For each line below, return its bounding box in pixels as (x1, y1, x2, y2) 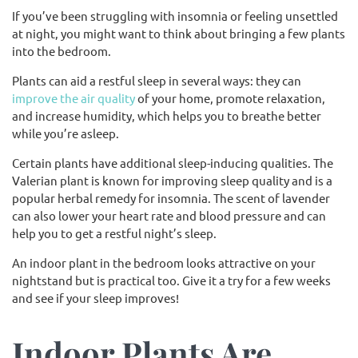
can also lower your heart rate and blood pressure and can (12, 208, 326, 223)
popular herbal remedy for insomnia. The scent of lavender (12, 190, 330, 205)
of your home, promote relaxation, (135, 90, 325, 105)
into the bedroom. (12, 43, 111, 58)
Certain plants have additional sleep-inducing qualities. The (12, 155, 333, 170)
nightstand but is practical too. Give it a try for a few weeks (12, 272, 331, 288)
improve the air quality (12, 90, 135, 105)
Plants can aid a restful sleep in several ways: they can (12, 73, 301, 88)
